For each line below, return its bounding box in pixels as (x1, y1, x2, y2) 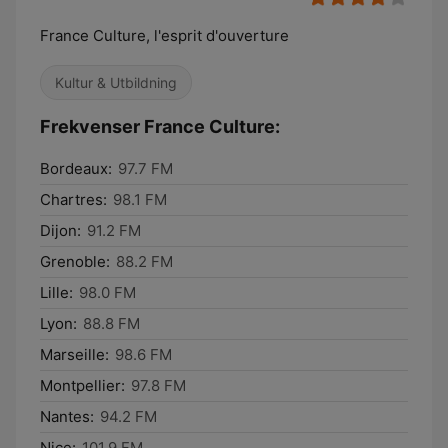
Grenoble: (40, 252, 110, 271)
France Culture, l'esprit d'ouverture (40, 26, 289, 45)
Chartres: (40, 190, 107, 209)
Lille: (40, 283, 73, 302)
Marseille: (40, 345, 109, 364)
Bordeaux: (40, 159, 112, 178)
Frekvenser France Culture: (40, 116, 280, 137)
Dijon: (40, 221, 81, 240)
